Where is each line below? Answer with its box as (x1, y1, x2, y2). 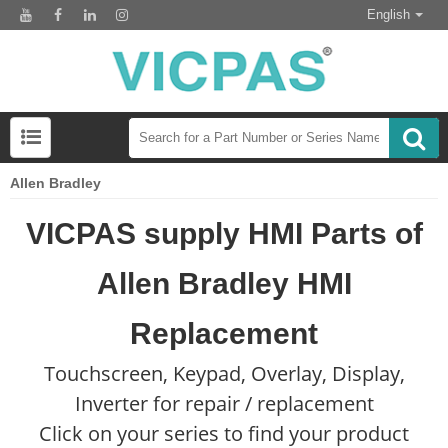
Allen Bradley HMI (96, 267, 352, 301)
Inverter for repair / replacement (74, 390, 374, 418)
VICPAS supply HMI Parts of (25, 217, 423, 251)
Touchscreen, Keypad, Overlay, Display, (43, 360, 405, 388)
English (367, 7, 410, 22)
